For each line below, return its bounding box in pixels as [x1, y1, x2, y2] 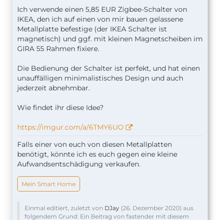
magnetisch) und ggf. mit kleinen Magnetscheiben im [17, 34, 203, 43]
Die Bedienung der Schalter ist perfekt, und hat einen [17, 64, 200, 73]
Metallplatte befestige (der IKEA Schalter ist [17, 25, 167, 33]
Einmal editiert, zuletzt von [25, 204, 105, 212]
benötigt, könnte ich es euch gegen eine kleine [17, 150, 177, 159]
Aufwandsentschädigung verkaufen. [17, 160, 140, 168]
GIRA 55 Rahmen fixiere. [17, 44, 99, 53]
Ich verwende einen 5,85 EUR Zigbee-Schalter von [17, 5, 187, 14]
